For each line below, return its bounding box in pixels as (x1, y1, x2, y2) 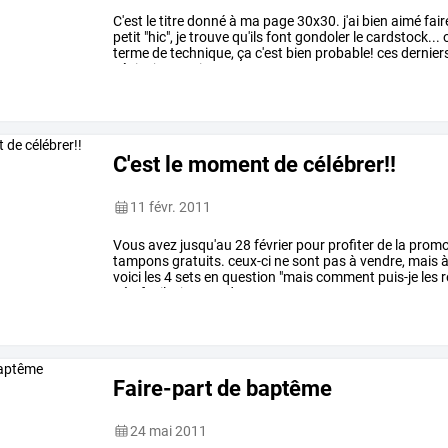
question (219, 269, 277, 286)
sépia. (113, 61, 151, 78)
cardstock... (363, 29, 441, 46)
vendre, (357, 253, 406, 270)
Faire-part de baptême (113, 374, 333, 401)
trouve (186, 29, 230, 46)
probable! (312, 45, 375, 62)
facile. (137, 285, 178, 302)
